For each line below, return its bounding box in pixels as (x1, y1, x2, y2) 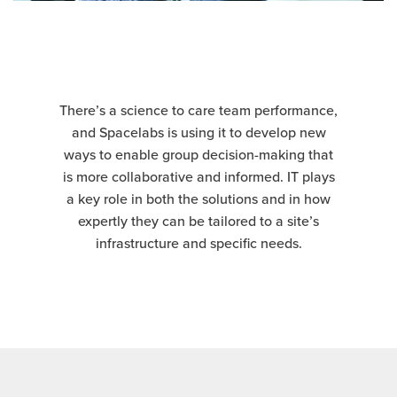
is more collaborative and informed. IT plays (62, 166, 335, 187)
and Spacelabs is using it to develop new (71, 121, 326, 143)
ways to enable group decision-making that (64, 144, 333, 165)
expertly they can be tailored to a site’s (78, 210, 319, 231)
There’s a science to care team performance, (59, 99, 338, 121)
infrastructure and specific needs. (95, 232, 302, 253)
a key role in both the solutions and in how (66, 188, 331, 209)
